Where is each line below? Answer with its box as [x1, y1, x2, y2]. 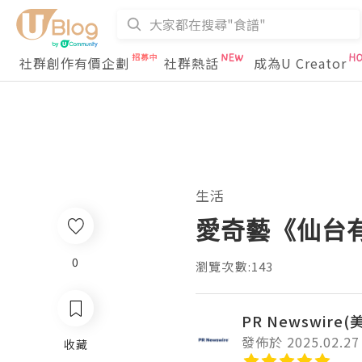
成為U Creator [254, 53, 347, 73]
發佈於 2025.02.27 [242, 332, 360, 351]
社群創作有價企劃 [19, 53, 129, 73]
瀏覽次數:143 [196, 258, 274, 275]
